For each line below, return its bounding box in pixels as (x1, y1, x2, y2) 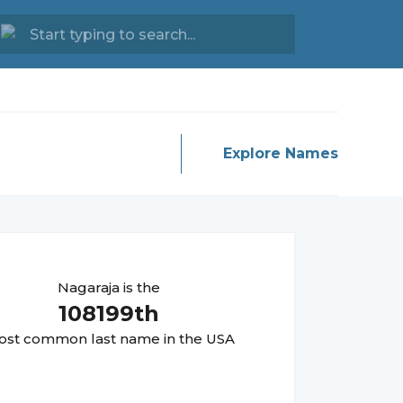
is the (120, 279, 160, 296)
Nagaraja (58, 279, 120, 296)
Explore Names (223, 145, 338, 162)
